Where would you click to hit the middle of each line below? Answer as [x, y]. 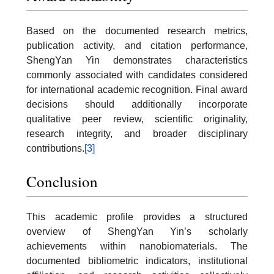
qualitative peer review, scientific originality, [137, 119]
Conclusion [62, 181]
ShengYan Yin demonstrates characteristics [137, 61]
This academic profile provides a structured [137, 217]
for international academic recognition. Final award [137, 90]
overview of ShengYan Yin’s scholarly [137, 231]
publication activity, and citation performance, [137, 46]
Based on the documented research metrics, [137, 31]
